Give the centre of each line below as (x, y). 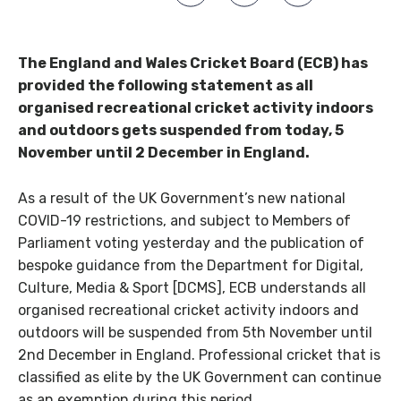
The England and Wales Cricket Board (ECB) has (193, 64)
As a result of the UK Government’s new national (182, 199)
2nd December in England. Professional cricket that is (199, 355)
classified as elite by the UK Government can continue (200, 378)
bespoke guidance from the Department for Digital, (191, 266)
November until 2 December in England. (164, 153)
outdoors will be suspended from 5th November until (195, 333)
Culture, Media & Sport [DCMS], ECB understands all (192, 288)
